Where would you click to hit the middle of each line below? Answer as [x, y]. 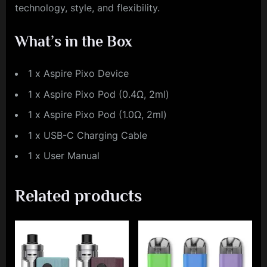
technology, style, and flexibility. [87, 7]
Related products [78, 195]
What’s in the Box [74, 41]
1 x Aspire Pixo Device [78, 74]
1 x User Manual [64, 155]
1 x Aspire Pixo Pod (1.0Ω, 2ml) [97, 115]
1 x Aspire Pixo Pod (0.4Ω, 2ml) [99, 94]
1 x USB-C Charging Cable [88, 135]
